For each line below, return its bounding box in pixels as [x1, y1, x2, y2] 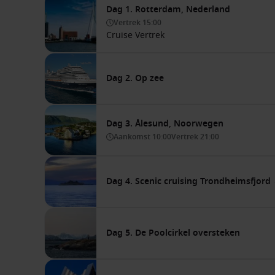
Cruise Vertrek [106, 29, 165, 42]
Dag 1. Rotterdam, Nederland [106, 3, 230, 16]
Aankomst [114, 131, 152, 142]
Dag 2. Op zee [106, 72, 164, 85]
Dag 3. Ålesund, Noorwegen [106, 117, 223, 130]
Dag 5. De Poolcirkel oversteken [106, 227, 240, 239]
